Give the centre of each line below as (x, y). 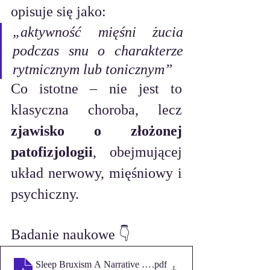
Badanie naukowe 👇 (71, 235)
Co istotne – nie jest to (96, 89)
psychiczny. (45, 194)
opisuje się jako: (58, 12)
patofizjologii (52, 152)
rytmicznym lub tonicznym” (93, 70)
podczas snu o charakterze (98, 51)
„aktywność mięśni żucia (98, 32)
